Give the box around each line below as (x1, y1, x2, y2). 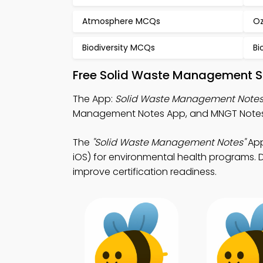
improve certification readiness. (73, 165, 217, 178)
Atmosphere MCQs (82, 15, 160, 27)
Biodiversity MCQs (82, 42, 155, 53)
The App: (73, 92, 115, 106)
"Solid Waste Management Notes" (92, 136, 245, 149)
